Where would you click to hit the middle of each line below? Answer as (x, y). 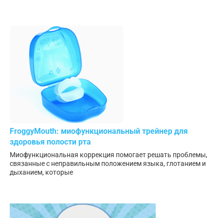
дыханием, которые (41, 172)
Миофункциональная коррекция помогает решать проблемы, (109, 154)
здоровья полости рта (50, 142)
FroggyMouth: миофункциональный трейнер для (99, 131)
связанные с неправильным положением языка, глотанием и (108, 163)
